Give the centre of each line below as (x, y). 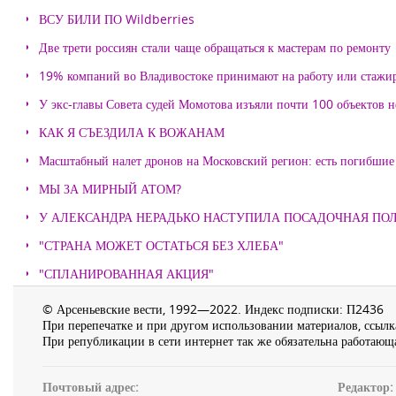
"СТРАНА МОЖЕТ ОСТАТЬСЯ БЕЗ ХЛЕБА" (161, 245)
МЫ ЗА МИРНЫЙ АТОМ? (110, 189)
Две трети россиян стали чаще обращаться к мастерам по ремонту (215, 47)
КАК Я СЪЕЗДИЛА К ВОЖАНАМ (132, 132)
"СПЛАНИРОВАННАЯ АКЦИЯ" (126, 274)
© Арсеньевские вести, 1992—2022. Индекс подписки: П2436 (213, 309)
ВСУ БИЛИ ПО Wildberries (117, 19)
